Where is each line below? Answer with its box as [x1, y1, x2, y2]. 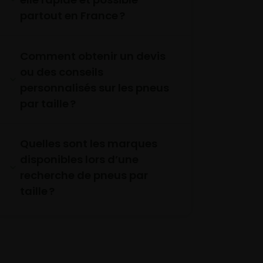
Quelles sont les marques [19, 136, 157, 151]
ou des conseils [19, 64, 103, 79]
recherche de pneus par [19, 168, 148, 183]
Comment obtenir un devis [19, 48, 166, 63]
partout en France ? [19, 8, 125, 23]
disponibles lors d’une [19, 152, 139, 167]
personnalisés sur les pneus [19, 80, 169, 95]
